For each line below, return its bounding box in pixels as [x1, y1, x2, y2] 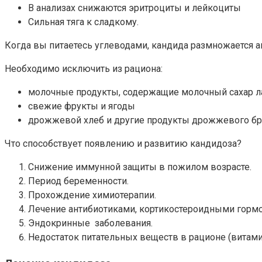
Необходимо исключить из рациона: [5, 63, 163, 75]
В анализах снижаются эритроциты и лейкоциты [28, 2, 241, 14]
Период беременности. [28, 175, 129, 187]
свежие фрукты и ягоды [28, 101, 135, 112]
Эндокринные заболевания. [28, 218, 153, 229]
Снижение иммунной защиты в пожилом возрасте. [28, 161, 251, 173]
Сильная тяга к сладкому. [28, 16, 139, 28]
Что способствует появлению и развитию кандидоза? [5, 138, 242, 150]
